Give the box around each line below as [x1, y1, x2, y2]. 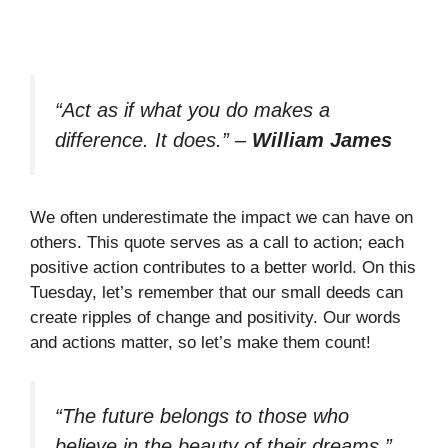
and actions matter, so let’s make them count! [30, 333, 371, 353]
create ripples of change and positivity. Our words [30, 308, 401, 328]
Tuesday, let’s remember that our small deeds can [30, 283, 403, 303]
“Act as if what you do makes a [55, 98, 330, 121]
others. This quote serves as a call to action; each [30, 233, 404, 253]
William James [252, 128, 392, 151]
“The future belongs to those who [55, 404, 349, 427]
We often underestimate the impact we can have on [30, 208, 413, 228]
